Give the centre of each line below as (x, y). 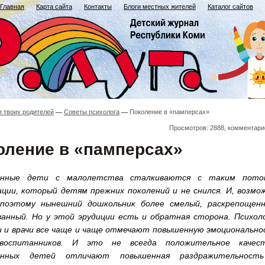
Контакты (98, 7)
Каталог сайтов (230, 7)
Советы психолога (92, 112)
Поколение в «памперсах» (169, 112)
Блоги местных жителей (160, 7)
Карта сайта (54, 7)
